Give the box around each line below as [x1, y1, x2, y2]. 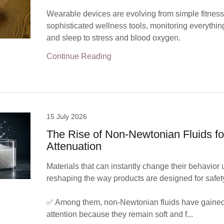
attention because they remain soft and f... [46, 210, 193, 218]
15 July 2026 [46, 112, 87, 120]
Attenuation [46, 140, 102, 152]
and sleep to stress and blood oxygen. [46, 33, 181, 42]
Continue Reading [46, 52, 112, 60]
